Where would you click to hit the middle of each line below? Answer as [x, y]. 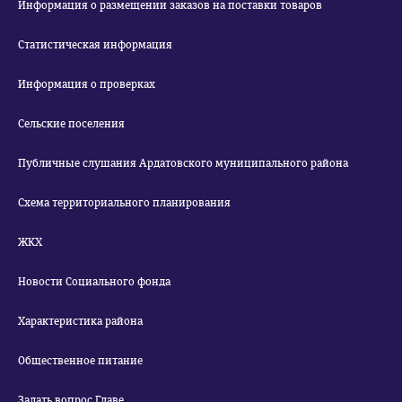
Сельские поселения [71, 124]
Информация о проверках [87, 84]
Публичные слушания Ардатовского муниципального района [183, 163]
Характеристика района [80, 321]
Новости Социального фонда [94, 282]
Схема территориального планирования [124, 203]
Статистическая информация [95, 45]
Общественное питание [80, 361]
